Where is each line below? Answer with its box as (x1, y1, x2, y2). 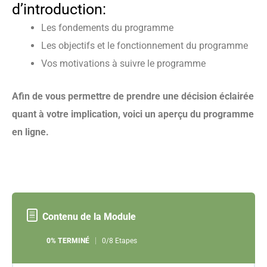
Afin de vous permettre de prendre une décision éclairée (12, 91, 254, 103)
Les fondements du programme (41, 22, 174, 34)
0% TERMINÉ (46, 236, 89, 245)
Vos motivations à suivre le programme (41, 58, 206, 70)
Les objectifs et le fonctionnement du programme (41, 40, 249, 52)
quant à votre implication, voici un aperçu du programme (12, 108, 254, 120)
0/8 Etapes (101, 236, 137, 245)
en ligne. (12, 126, 49, 138)
